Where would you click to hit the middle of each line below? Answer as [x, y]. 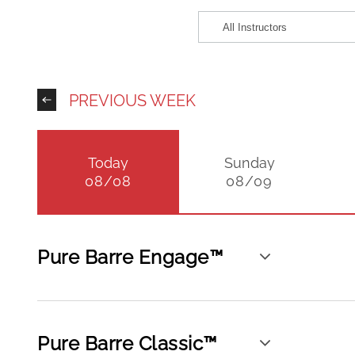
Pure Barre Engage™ [130, 257]
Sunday [249, 163]
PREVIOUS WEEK [132, 101]
